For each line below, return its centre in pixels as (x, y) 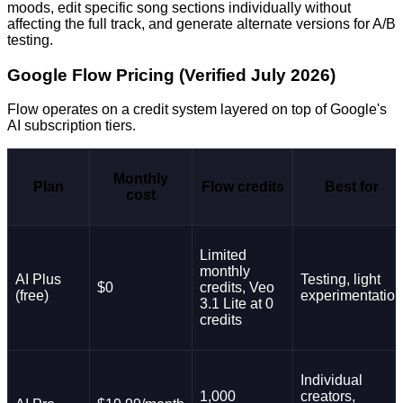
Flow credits (242, 187)
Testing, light (340, 280)
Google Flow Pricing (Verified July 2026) (171, 75)
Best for (352, 187)
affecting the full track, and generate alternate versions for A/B (201, 23)
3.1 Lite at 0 (237, 304)
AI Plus (38, 280)
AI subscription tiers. (72, 126)
